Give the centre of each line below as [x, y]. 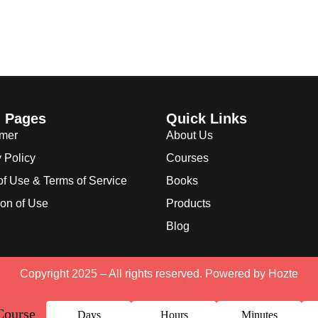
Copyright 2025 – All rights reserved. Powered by [144, 274]
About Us [190, 135]
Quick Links [207, 119]
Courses [187, 158]
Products [188, 203]
